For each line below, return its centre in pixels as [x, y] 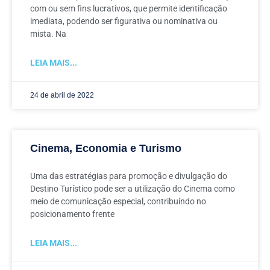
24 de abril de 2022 [62, 95]
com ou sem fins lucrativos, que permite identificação [129, 8]
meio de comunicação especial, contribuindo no [118, 201]
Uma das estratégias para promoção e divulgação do [129, 176]
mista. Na [48, 34]
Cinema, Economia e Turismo [106, 148]
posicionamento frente [72, 214]
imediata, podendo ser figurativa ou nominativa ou [124, 21]
